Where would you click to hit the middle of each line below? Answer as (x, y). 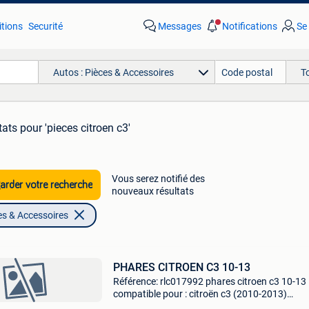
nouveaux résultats (152, 191)
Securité (45, 26)
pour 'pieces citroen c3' (75, 128)
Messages (179, 26)
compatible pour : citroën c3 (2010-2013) (200, 294)
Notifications (249, 26)
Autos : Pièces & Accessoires (113, 72)
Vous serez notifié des (158, 179)
